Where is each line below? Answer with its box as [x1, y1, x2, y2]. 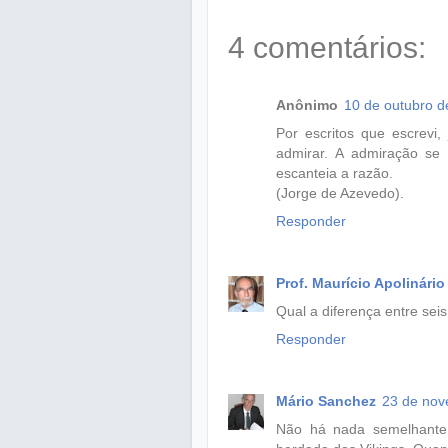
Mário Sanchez [276, 393, 376, 410]
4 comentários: [228, 31, 426, 65]
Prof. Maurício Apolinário [276, 275, 445, 292]
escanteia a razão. [276, 165, 393, 182]
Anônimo [276, 97, 338, 114]
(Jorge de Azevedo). [276, 185, 404, 202]
